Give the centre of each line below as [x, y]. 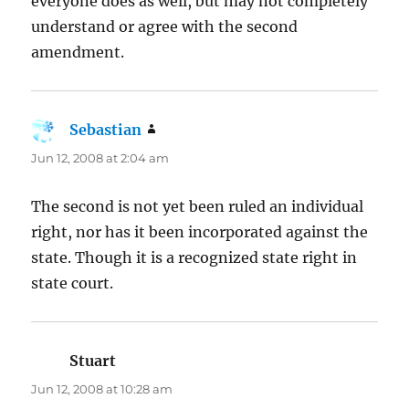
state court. [73, 283]
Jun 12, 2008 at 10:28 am [102, 388]
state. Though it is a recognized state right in [194, 257]
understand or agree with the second [165, 26]
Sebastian [106, 129]
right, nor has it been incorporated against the [200, 231]
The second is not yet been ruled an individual [198, 206]
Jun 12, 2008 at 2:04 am [100, 157]
